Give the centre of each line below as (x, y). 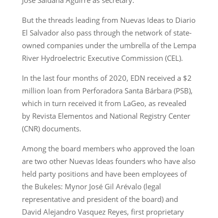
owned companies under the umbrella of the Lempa (109, 45)
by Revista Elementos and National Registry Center (106, 116)
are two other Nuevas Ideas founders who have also (109, 161)
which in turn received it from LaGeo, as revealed (104, 103)
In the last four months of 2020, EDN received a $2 (107, 78)
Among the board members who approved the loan (108, 148)
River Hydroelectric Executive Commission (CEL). (102, 58)
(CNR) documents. (51, 128)
